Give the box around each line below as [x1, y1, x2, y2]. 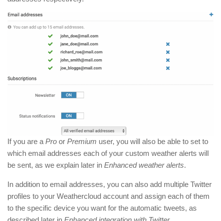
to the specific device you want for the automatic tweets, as [7, 204, 197, 213]
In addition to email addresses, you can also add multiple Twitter [7, 180, 212, 189]
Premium [67, 137, 97, 146]
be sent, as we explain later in [7, 161, 104, 170]
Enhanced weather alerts [104, 161, 184, 170]
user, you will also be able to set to [97, 137, 208, 146]
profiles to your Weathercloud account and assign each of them [7, 192, 210, 201]
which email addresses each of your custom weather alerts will [7, 149, 209, 158]
